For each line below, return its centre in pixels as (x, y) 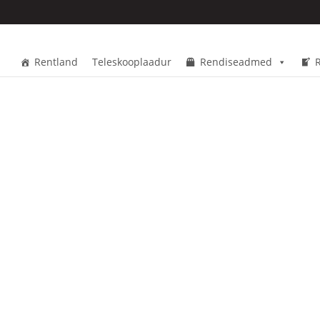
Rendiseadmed (236, 61)
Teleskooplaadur (132, 61)
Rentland (56, 61)
